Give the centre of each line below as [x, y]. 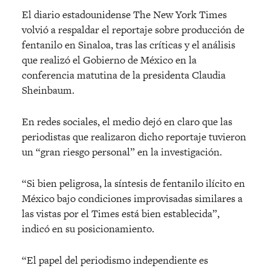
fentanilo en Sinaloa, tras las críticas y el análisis [129, 44]
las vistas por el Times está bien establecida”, [121, 213]
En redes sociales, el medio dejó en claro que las [127, 121]
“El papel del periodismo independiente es [115, 260]
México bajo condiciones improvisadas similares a [132, 198]
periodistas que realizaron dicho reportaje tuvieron [134, 136]
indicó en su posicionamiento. [88, 228]
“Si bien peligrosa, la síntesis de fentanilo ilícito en [133, 183]
